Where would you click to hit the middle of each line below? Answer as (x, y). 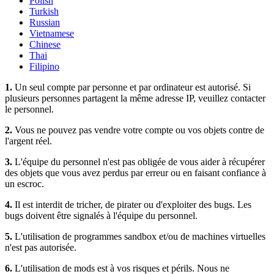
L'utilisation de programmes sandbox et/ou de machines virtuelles (139, 236)
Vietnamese (52, 33)
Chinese (45, 44)
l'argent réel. (28, 141)
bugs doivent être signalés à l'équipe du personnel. (101, 215)
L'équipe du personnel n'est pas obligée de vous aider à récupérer (139, 161)
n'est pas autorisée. (41, 247)
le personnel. (29, 109)
